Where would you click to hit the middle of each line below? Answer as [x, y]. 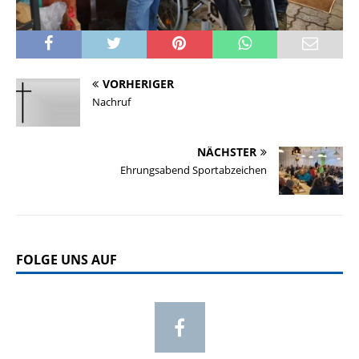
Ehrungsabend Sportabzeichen [194, 169]
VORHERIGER [138, 83]
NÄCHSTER [227, 151]
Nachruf [111, 101]
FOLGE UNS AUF [67, 259]
